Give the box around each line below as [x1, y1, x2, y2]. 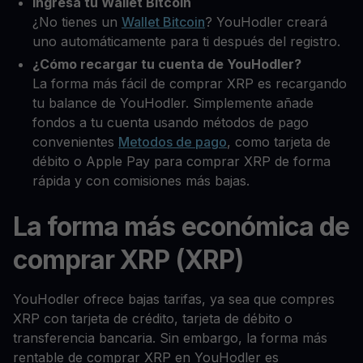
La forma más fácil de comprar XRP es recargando [32, 75, 347, 92]
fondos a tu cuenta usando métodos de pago [32, 113, 309, 130]
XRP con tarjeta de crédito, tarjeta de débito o [13, 310, 293, 327]
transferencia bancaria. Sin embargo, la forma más [13, 329, 327, 346]
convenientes [32, 133, 118, 150]
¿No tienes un [32, 13, 122, 30]
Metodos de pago [118, 133, 227, 150]
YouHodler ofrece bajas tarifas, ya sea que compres [13, 290, 335, 307]
